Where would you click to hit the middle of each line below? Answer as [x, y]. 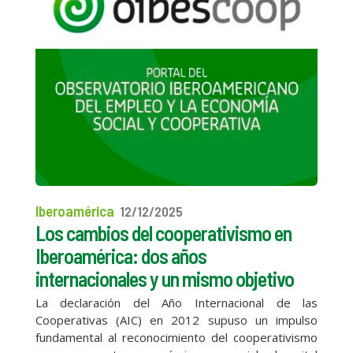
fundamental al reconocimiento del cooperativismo [176, 337]
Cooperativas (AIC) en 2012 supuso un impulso [176, 320]
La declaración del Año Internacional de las [176, 302]
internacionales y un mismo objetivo [164, 278]
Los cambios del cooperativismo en [163, 232]
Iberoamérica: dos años [121, 255]
